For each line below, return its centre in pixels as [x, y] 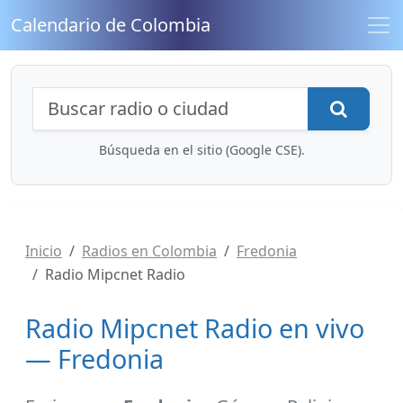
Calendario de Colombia [111, 25]
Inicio [44, 251]
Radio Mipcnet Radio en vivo [195, 328]
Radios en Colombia [149, 251]
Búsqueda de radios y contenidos [210, 100]
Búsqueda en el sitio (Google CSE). [201, 150]
